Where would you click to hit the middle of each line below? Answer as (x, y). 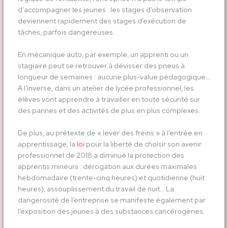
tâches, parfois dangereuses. (66, 32)
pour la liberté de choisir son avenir (143, 144)
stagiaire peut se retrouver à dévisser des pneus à (101, 65)
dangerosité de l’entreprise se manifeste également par (111, 200)
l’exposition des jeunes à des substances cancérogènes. (111, 211)
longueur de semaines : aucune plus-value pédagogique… (114, 77)
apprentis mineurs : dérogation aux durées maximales (107, 166)
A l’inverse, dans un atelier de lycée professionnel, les (106, 88)
